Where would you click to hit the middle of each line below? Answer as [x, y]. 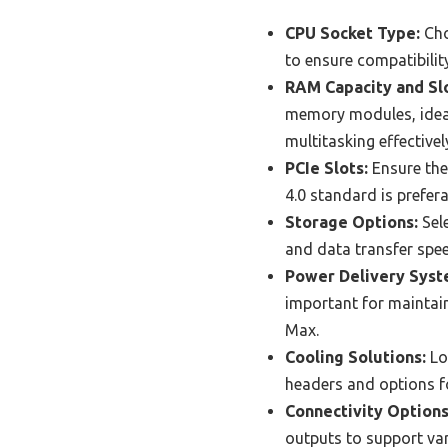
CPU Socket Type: [352, 32]
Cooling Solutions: [355, 356]
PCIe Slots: [326, 167]
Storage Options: [351, 221]
